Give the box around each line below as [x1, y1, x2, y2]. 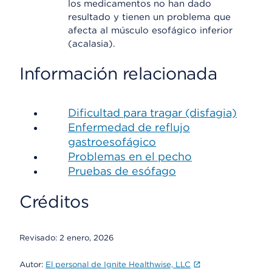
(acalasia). [68, 38, 115, 49]
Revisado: [19, 233, 59, 242]
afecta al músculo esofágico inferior [68, 25, 233, 36]
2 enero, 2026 [59, 233, 114, 242]
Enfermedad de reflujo [68, 121, 190, 134]
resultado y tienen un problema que [68, 12, 231, 22]
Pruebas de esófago [68, 165, 176, 177]
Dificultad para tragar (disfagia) [68, 106, 237, 119]
